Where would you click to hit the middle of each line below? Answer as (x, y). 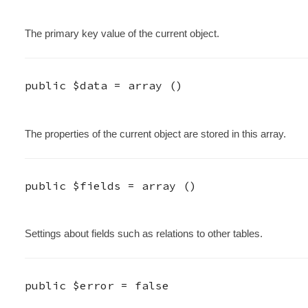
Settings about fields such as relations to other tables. (143, 234)
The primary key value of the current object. (122, 34)
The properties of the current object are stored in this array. (155, 133)
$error (93, 286)
